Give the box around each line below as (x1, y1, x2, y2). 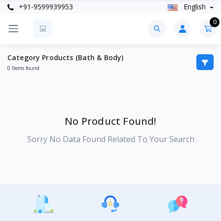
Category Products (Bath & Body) (7, 52, 124, 62)
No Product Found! (65, 114, 156, 128)
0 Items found (7, 64, 39, 72)
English (181, 2, 208, 12)
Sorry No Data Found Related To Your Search (27, 133, 194, 145)
